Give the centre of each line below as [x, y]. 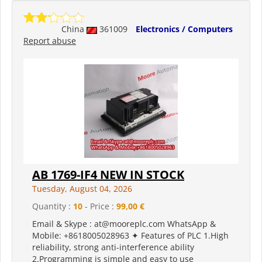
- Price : [99, 206]
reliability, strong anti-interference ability [113, 247]
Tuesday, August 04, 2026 [82, 189]
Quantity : [53, 206]
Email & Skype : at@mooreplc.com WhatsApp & [124, 224]
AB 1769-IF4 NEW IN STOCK [108, 175]
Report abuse [50, 41]
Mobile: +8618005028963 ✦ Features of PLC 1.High [130, 236]
